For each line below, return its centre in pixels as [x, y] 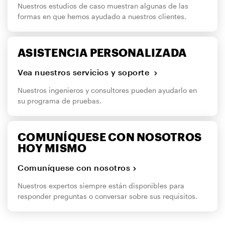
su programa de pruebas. [60, 101]
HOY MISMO [52, 148]
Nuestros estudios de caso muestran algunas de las [103, 6]
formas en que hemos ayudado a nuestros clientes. [102, 16]
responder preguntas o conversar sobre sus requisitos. [107, 196]
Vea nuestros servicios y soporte [85, 72]
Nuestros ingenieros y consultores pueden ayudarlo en [107, 90]
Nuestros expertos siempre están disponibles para [101, 186]
